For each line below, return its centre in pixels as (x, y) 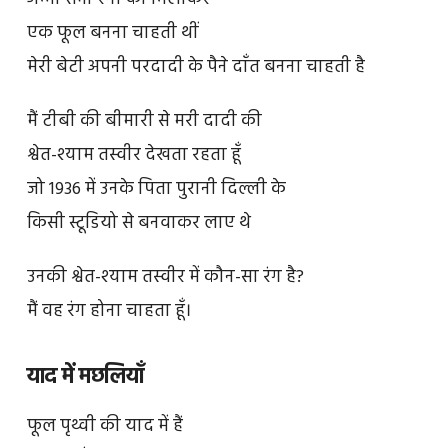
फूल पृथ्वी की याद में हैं (104, 427)
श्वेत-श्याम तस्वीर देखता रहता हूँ (133, 155)
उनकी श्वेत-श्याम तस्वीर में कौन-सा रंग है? (165, 277)
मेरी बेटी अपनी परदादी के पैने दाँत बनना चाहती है (195, 68)
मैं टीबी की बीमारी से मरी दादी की (144, 121)
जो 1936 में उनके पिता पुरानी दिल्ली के (156, 189)
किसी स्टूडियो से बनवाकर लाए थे (138, 223)
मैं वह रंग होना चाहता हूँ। (108, 311)
